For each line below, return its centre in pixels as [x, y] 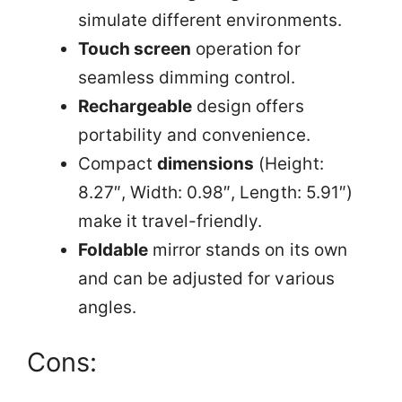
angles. [108, 307]
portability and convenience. [194, 135]
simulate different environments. [210, 20]
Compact [118, 163]
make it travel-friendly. [170, 221]
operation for [246, 48]
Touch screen [135, 48]
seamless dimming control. [187, 77]
